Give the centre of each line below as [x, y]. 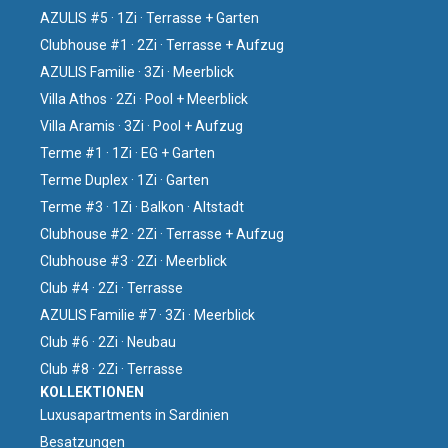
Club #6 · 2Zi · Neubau [108, 341]
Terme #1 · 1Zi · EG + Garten [127, 152]
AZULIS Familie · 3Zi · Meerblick [137, 71]
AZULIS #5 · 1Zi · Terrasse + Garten [149, 17]
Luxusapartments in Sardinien [134, 414]
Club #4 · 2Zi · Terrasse [111, 287]
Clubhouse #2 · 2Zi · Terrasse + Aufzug [162, 233]
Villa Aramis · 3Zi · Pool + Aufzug [141, 125]
